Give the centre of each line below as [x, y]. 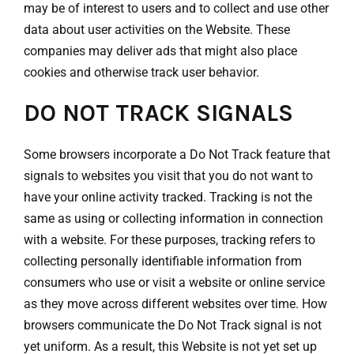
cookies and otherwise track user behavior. [141, 73]
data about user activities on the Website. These [157, 30]
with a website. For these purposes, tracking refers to [169, 240]
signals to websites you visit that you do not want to [168, 176]
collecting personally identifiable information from [163, 261]
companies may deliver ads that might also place [160, 51]
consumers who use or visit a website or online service [174, 282]
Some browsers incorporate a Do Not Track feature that [177, 154]
